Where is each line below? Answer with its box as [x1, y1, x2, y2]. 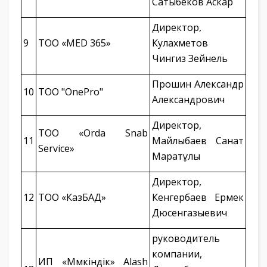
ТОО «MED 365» [38, 36, 111, 49]
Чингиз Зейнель [152, 52, 228, 65]
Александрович [152, 93, 225, 106]
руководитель [152, 232, 220, 245]
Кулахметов [152, 36, 208, 49]
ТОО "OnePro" [38, 85, 103, 98]
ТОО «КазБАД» [38, 191, 106, 204]
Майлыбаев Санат [152, 134, 244, 147]
